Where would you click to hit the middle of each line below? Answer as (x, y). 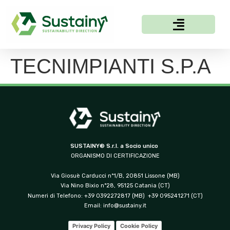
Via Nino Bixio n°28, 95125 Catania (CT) (115, 186)
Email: (93, 206)
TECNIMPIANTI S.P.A (111, 66)
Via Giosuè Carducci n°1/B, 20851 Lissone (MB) (115, 176)
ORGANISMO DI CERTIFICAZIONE (115, 156)
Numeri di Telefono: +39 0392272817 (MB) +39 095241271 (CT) (115, 196)
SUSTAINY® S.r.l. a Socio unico (115, 146)
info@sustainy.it (124, 206)
